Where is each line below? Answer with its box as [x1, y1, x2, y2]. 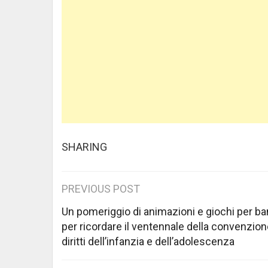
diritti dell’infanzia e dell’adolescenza [62, 235, 234, 248]
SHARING [62, 141, 107, 154]
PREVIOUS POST [62, 182, 140, 196]
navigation [61, 205, 159, 231]
